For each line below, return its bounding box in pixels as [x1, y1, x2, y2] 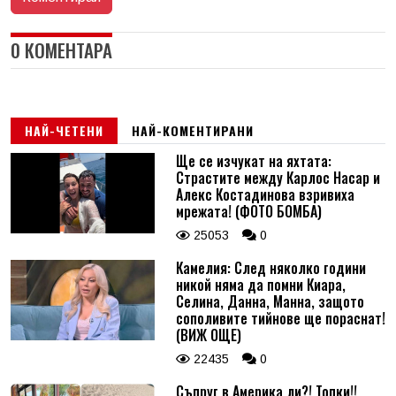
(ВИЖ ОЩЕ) [175, 324, 241, 346]
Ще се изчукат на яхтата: [175, 149, 331, 171]
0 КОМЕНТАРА [11, 35, 112, 64]
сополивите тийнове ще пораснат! [175, 307, 385, 329]
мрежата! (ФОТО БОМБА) [175, 200, 322, 222]
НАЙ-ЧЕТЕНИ [25, 120, 103, 140]
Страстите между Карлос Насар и [175, 166, 380, 188]
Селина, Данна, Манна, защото [175, 290, 364, 312]
